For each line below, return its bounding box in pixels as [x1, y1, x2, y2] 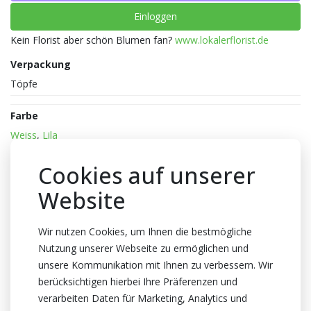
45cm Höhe [10, 213, 62, 227]
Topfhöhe [10, 193, 60, 207]
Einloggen [134, 10, 177, 24]
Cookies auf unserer [38, 160, 255, 190]
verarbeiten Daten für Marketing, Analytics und [38, 292, 247, 305]
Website [38, 185, 126, 215]
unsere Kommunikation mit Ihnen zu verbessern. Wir [38, 258, 273, 271]
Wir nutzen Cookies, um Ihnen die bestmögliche [38, 225, 252, 238]
